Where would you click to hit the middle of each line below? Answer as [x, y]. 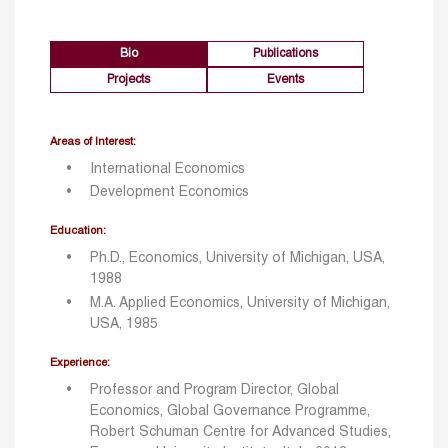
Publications [286, 54]
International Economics [167, 170]
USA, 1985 [124, 324]
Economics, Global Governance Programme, [230, 411]
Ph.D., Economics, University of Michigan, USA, [237, 259]
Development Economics [169, 193]
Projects [129, 80]
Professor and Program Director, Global [214, 390]
